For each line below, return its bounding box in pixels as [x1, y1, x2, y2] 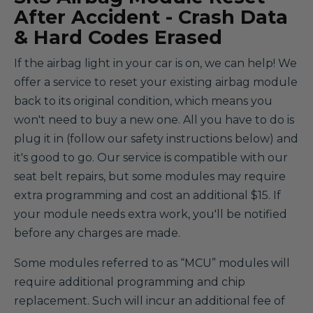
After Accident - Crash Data [14, 6, 288, 29]
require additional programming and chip [14, 275, 245, 289]
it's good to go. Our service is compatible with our [14, 151, 288, 164]
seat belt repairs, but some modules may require [14, 170, 286, 183]
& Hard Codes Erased [14, 26, 222, 49]
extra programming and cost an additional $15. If [14, 189, 281, 202]
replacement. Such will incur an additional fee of [14, 294, 285, 307]
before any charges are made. [14, 226, 180, 240]
